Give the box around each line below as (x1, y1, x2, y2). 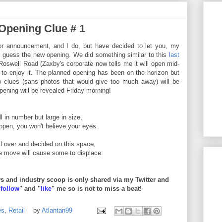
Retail (8, 206, 25, 214)
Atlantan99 (42, 206, 74, 214)
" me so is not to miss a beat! (52, 184, 142, 192)
